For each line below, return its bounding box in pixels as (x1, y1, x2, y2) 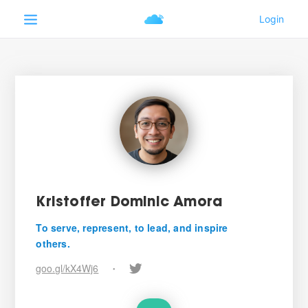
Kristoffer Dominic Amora (36, 196, 223, 210)
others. (36, 236, 70, 250)
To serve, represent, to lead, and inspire (36, 221, 228, 234)
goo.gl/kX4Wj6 (36, 261, 99, 275)
